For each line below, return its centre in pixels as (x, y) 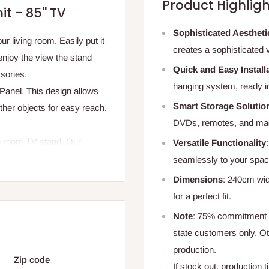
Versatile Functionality (219, 143)
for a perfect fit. (202, 196)
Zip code (32, 259)
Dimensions (198, 180)
